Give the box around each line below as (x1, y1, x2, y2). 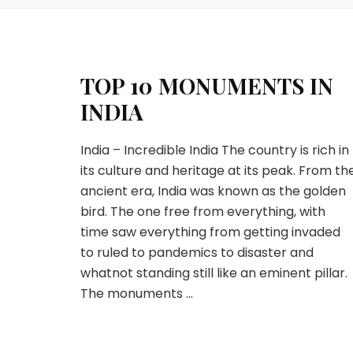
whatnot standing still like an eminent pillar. (80, 264, 347, 282)
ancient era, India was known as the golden (80, 182, 346, 200)
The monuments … (80, 284, 193, 303)
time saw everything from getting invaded (80, 223, 340, 241)
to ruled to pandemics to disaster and (80, 243, 314, 262)
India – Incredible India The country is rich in (80, 141, 349, 159)
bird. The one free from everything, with (80, 203, 325, 221)
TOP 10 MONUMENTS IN (80, 71, 333, 100)
